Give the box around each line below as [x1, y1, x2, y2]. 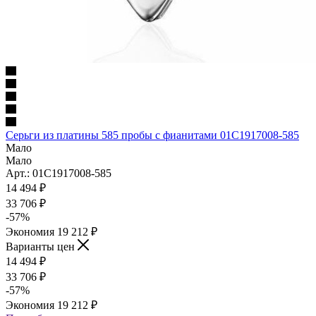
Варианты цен [6, 240, 78, 253]
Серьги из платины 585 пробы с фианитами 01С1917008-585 [6, 128, 299, 141]
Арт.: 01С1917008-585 [6, 166, 111, 179]
